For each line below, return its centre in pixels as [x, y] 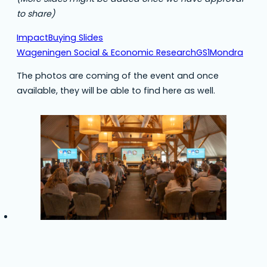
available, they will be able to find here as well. [116, 90]
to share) [36, 14]
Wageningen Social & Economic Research [106, 52]
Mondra [226, 52]
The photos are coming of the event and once [118, 75]
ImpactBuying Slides [60, 37]
